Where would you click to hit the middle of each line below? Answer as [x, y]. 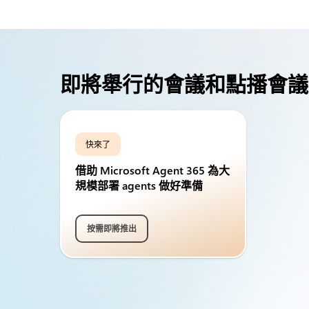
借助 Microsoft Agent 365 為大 [152, 170]
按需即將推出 [112, 228]
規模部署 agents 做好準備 [139, 185]
